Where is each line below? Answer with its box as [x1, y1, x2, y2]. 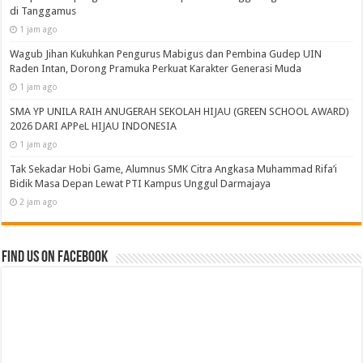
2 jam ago [19, 196, 58, 207]
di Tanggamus [10, 4, 77, 17]
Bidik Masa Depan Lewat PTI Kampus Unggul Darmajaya [10, 177, 271, 190]
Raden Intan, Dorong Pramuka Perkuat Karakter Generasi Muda [10, 62, 302, 75]
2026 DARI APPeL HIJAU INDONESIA [10, 119, 177, 132]
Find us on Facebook [2, 249, 109, 266]
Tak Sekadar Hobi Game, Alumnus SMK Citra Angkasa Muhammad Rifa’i [10, 162, 338, 175]
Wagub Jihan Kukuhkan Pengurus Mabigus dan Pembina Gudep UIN [10, 47, 322, 60]
